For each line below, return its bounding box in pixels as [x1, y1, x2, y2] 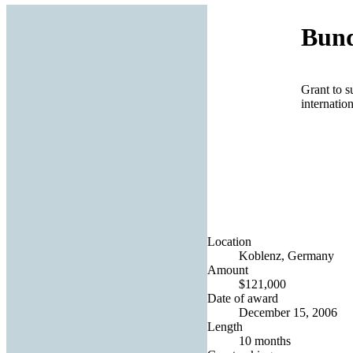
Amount [207, 262, 248, 277]
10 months [239, 333, 291, 347]
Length [207, 319, 243, 333]
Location [207, 234, 251, 248]
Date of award [207, 291, 278, 305]
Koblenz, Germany [239, 248, 334, 262]
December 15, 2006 [239, 305, 337, 319]
